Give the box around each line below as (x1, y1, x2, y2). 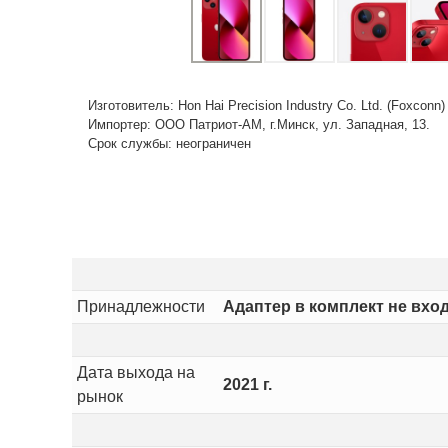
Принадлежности (76, 297, 205, 315)
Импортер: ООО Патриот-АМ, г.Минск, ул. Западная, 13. (88, 116, 430, 132)
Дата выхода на (76, 363, 195, 381)
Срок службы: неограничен (88, 135, 251, 151)
